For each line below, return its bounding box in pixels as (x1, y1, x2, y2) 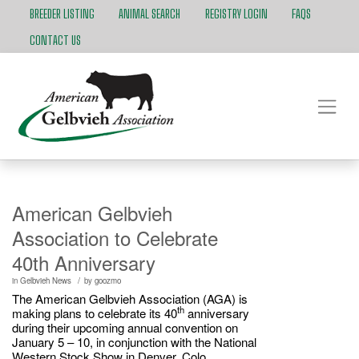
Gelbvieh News (20, 275, 71, 287)
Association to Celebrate (12, 223, 218, 252)
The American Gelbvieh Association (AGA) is (12, 290, 248, 308)
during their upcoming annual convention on (12, 319, 238, 337)
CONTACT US (30, 32, 82, 47)
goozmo (95, 275, 121, 287)
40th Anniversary (12, 248, 155, 276)
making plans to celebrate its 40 (12, 305, 177, 322)
